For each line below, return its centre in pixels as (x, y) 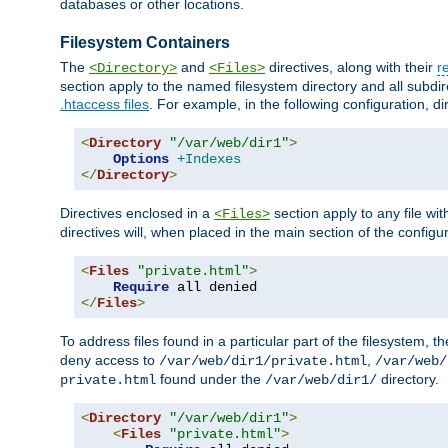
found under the (210, 379)
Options (141, 159)
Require (141, 287)
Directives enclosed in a (137, 213)
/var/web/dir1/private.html (263, 361)
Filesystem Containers (145, 42)
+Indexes (209, 159)
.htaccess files (104, 104)
